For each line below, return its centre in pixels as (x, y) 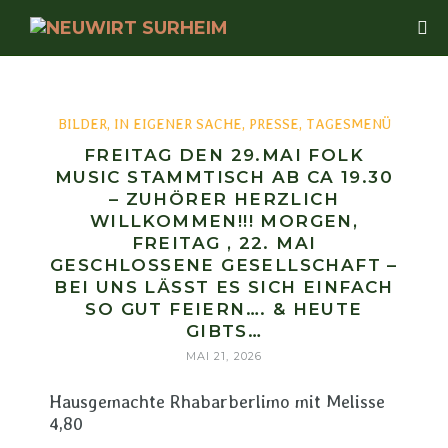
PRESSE (273, 124)
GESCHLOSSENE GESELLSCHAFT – (224, 265)
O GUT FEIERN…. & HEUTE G (224, 309)
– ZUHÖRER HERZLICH (224, 199)
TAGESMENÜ (348, 124)
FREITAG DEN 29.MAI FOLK (224, 155)
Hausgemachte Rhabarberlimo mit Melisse (217, 401)
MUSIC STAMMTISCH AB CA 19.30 (224, 177)
